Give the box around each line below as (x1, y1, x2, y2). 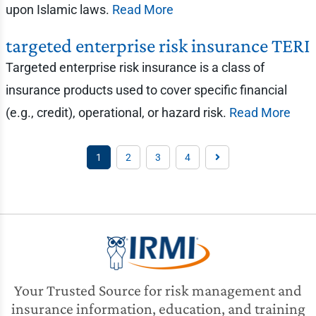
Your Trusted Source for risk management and (14, 281, 302, 299)
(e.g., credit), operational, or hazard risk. (5, 105, 229, 120)
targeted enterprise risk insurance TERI (5, 35, 310, 56)
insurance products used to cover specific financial (5, 83, 287, 97)
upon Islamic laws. (5, 2, 112, 17)
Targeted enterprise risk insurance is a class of (5, 60, 265, 75)
